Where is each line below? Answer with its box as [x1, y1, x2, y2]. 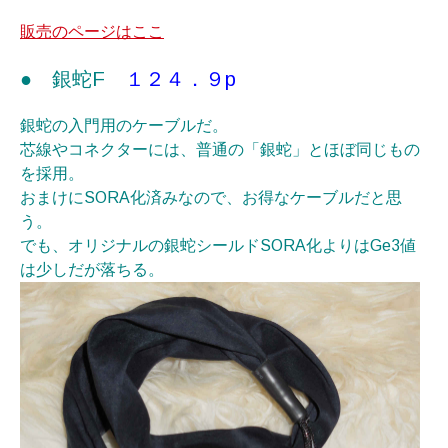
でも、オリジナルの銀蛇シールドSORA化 [20, 237, 322, 254]
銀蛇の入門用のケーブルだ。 [20, 117, 228, 134]
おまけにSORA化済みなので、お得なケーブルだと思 [20, 189, 402, 206]
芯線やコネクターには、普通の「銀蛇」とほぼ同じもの [20, 141, 420, 158]
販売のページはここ [20, 23, 164, 40]
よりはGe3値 [322, 237, 416, 254]
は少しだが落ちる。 [20, 261, 164, 278]
